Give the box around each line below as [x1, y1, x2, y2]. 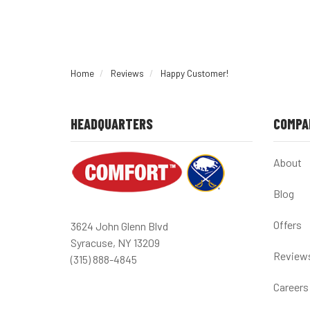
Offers [273, 218, 302, 231]
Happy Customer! [161, 67, 228, 79]
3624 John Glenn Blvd [71, 219, 168, 232]
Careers [273, 280, 309, 293]
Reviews [111, 67, 144, 79]
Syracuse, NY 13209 [71, 236, 160, 249]
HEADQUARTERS [71, 116, 153, 132]
